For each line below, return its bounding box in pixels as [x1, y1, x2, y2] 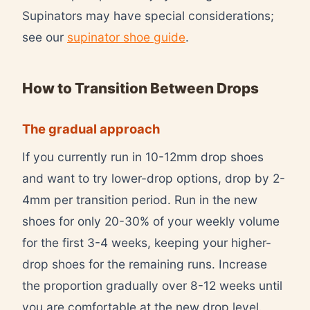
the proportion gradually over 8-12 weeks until [22, 277, 282, 293]
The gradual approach [22, 120, 160, 136]
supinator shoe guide [67, 29, 185, 44]
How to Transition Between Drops [22, 79, 259, 97]
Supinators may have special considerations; [22, 8, 274, 23]
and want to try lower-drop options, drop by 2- [22, 170, 285, 185]
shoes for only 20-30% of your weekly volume [22, 213, 280, 228]
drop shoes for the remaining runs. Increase [22, 256, 267, 271]
